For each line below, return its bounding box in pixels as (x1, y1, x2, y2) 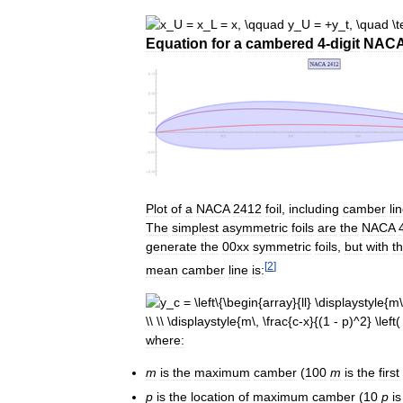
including (289, 201, 339, 216)
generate (146, 238, 197, 254)
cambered (246, 35, 314, 51)
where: (146, 333, 184, 348)
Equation (146, 35, 208, 51)
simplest (172, 219, 219, 235)
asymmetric (222, 219, 288, 235)
